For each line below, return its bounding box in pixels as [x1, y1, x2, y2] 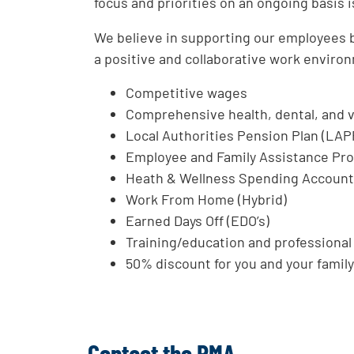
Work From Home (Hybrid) [126, 190, 288, 208]
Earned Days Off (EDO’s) [126, 211, 270, 229]
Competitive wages [126, 83, 248, 101]
